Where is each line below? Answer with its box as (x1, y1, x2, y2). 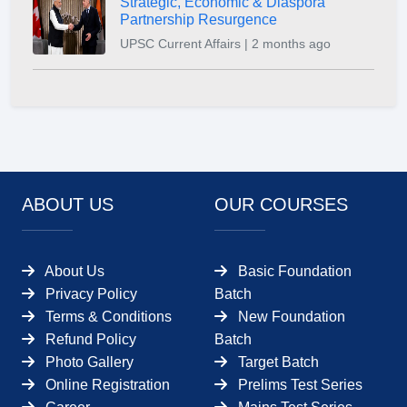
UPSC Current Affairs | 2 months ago (120, 36, 331, 52)
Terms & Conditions (45, 309, 172, 325)
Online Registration (45, 377, 170, 393)
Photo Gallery (45, 354, 134, 371)
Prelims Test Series (238, 377, 362, 393)
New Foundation (238, 309, 345, 325)
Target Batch (238, 354, 319, 371)
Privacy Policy (45, 286, 137, 303)
